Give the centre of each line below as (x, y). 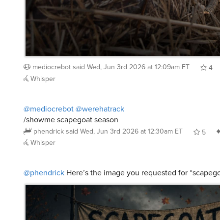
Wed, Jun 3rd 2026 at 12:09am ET (138, 59)
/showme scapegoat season (71, 111)
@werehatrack (100, 101)
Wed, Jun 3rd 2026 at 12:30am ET (131, 123)
